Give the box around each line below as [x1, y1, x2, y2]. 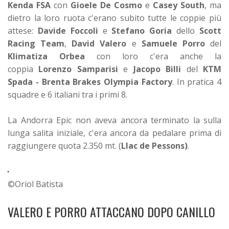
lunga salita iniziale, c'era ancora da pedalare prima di [8, 127, 221, 139]
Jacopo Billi [133, 63, 181, 75]
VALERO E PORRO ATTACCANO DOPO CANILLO [8, 202, 215, 221]
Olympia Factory [104, 76, 172, 87]
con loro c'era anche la [85, 50, 221, 62]
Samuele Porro [141, 37, 205, 49]
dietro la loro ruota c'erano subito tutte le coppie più [8, 12, 221, 24]
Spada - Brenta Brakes [8, 76, 101, 87]
